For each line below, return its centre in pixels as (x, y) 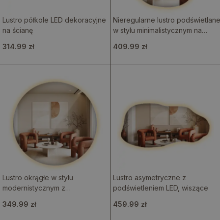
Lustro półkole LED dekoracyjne (54, 20)
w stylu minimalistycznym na (157, 30)
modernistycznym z (34, 188)
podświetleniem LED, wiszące (160, 188)
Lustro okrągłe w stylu (38, 178)
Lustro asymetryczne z (149, 178)
